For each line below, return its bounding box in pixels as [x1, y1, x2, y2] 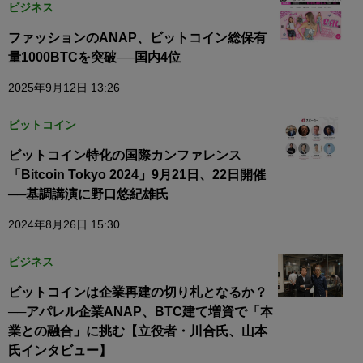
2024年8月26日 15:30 [8, 218, 120, 232]
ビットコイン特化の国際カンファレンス [8, 148, 241, 163]
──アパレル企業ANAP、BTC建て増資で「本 [8, 305, 273, 319]
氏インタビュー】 [8, 344, 112, 358]
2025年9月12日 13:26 [8, 81, 120, 95]
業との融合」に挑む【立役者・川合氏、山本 [8, 324, 267, 339]
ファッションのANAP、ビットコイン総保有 [8, 31, 267, 45]
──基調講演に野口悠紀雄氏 [8, 187, 169, 202]
